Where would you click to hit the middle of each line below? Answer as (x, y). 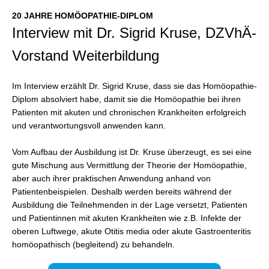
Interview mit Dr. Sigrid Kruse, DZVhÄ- (134, 33)
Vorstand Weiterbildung (86, 56)
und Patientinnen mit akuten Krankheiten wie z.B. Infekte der (127, 218)
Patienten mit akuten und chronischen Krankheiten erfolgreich (129, 112)
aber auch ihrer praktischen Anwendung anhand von (111, 178)
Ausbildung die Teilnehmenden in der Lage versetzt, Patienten (130, 205)
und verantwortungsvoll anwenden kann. (89, 125)
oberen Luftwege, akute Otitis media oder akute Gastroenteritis (131, 231)
